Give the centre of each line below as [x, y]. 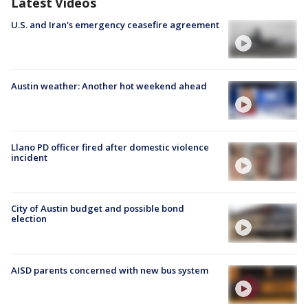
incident [29, 158]
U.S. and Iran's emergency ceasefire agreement [115, 24]
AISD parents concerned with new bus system [110, 270]
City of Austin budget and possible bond [98, 209]
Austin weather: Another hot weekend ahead [109, 86]
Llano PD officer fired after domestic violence [110, 147]
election [29, 219]
